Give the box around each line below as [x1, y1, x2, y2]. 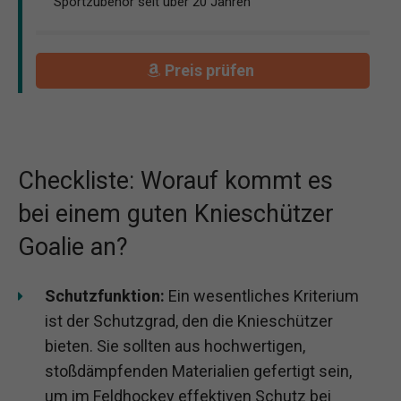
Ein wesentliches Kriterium [165, 286, 359, 305]
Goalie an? [18, 232, 128, 261]
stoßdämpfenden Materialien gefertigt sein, [45, 361, 352, 380]
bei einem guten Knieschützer [18, 199, 334, 228]
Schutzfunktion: [45, 286, 165, 305]
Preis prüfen [165, 61, 259, 81]
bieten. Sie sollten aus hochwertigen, [45, 336, 305, 355]
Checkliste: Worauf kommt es [18, 166, 333, 195]
